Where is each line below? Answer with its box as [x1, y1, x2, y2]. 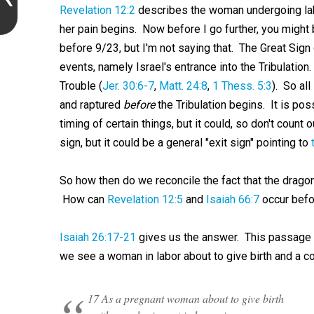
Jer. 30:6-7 [102, 79, 154, 93]
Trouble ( [59, 79, 102, 93]
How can [59, 193, 107, 206]
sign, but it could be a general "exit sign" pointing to [59, 136, 311, 149]
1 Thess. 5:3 [212, 79, 272, 93]
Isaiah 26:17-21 [59, 231, 136, 244]
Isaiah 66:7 [205, 193, 259, 206]
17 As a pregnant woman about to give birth [87, 291, 284, 306]
